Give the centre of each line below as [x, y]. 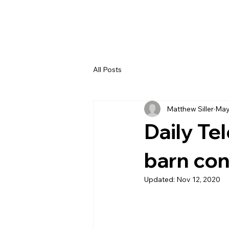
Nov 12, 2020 [198, 179]
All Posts [107, 69]
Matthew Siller [190, 109]
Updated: [160, 179]
